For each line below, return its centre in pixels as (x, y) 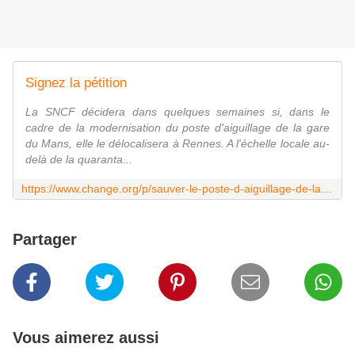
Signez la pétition (76, 83)
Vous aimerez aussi (86, 338)
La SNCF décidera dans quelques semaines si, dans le (177, 112)
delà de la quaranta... (79, 160)
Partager (45, 240)
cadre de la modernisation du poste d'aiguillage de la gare (177, 128)
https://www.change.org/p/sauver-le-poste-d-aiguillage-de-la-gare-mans (326, 189)
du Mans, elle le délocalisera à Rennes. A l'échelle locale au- (177, 144)
